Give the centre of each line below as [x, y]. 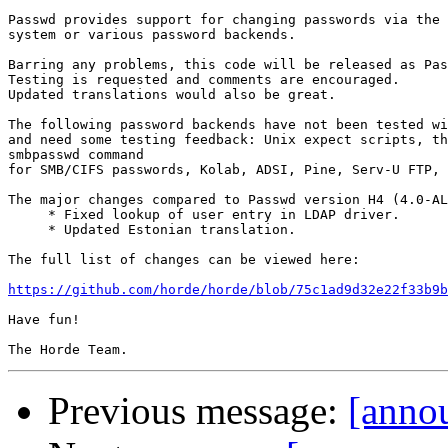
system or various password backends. [152, 35]
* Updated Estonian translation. [152, 230]
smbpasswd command [76, 155]
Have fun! [44, 320]
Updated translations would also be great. [172, 95]
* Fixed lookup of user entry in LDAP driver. [204, 215]
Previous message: [198, 411]
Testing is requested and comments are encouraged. [204, 80]
